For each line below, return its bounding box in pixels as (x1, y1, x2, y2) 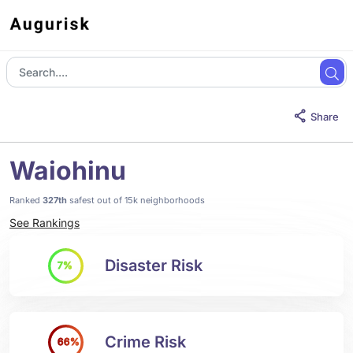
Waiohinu (9, 155, 126, 186)
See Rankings (9, 216, 80, 229)
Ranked (9, 195, 43, 206)
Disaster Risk (105, 256, 203, 275)
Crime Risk (105, 333, 186, 351)
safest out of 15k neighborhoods (67, 195, 205, 206)
